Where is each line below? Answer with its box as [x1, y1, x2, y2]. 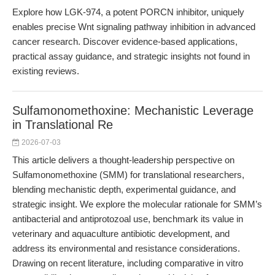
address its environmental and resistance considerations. [12, 243, 240, 254]
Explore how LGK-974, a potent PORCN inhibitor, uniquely [12, 7, 244, 17]
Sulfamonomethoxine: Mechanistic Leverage [12, 104, 254, 117]
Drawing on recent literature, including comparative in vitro [12, 258, 243, 268]
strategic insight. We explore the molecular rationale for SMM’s [12, 199, 262, 209]
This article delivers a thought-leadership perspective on [12, 155, 234, 165]
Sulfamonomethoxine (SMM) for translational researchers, [12, 169, 244, 180]
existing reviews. [12, 66, 79, 76]
